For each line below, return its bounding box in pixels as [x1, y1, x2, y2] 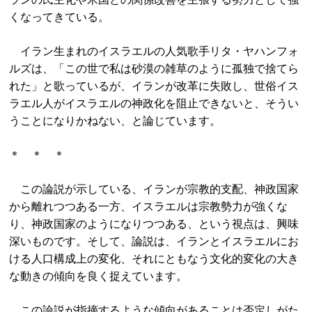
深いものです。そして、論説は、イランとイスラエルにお [9, 235, 299, 247]
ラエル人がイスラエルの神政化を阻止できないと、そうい [9, 97, 299, 109]
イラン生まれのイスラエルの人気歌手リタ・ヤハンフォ [9, 45, 299, 57]
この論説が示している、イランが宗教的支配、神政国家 [9, 183, 299, 195]
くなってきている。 [9, 11, 110, 23]
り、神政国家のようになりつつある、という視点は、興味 [9, 218, 299, 230]
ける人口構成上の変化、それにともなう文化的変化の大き [9, 253, 299, 265]
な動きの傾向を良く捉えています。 [9, 270, 188, 282]
